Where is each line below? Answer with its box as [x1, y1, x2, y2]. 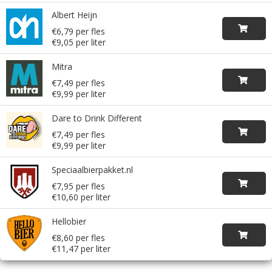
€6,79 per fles [52, 25, 105, 37]
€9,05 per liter [52, 36, 106, 48]
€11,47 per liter [52, 243, 110, 254]
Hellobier [52, 216, 86, 227]
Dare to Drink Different [52, 112, 142, 124]
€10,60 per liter [52, 191, 110, 203]
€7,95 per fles [52, 180, 105, 192]
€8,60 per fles [52, 232, 105, 243]
